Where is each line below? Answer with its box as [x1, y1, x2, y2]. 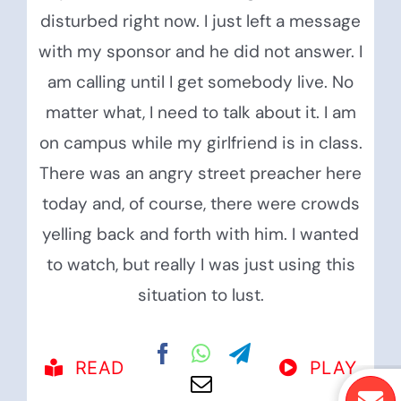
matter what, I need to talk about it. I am [45, 101, 356, 124]
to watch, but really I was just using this [46, 253, 355, 277]
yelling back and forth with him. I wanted [42, 223, 359, 246]
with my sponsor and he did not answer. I [38, 40, 363, 64]
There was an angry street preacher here [39, 162, 362, 185]
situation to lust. [137, 284, 264, 307]
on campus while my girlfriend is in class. [38, 132, 363, 155]
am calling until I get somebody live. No [47, 71, 354, 94]
